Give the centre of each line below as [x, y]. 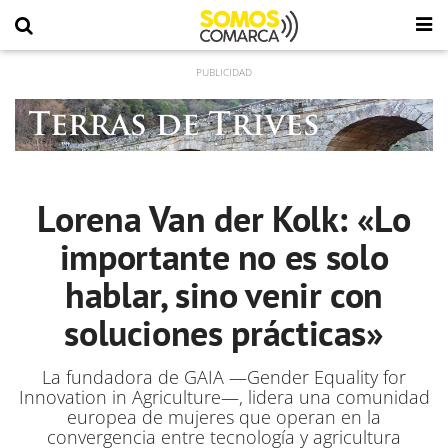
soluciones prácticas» [224, 332]
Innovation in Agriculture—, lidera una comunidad [224, 397]
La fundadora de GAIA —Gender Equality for [224, 377]
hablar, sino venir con [224, 294]
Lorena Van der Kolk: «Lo [224, 218]
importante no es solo [224, 256]
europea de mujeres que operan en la [224, 417]
